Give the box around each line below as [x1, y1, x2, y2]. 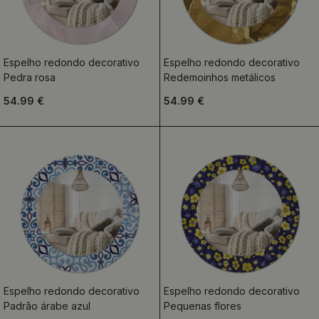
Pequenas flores [163, 300, 241, 312]
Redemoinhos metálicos [163, 71, 276, 83]
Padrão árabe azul [4, 300, 90, 312]
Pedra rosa [4, 71, 56, 83]
